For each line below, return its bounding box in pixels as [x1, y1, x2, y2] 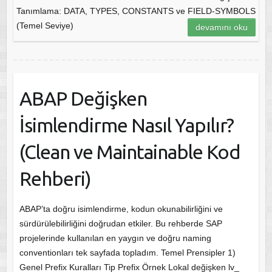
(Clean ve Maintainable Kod [19, 140, 240, 163]
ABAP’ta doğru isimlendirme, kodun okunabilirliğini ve [19, 203, 223, 214]
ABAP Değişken [19, 87, 147, 109]
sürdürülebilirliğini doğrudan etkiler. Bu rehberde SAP [19, 218, 222, 228]
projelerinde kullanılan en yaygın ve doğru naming [19, 233, 211, 243]
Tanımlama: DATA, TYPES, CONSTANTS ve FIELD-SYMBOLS [16, 5, 256, 16]
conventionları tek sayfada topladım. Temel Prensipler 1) [19, 247, 236, 257]
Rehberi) [19, 167, 91, 189]
